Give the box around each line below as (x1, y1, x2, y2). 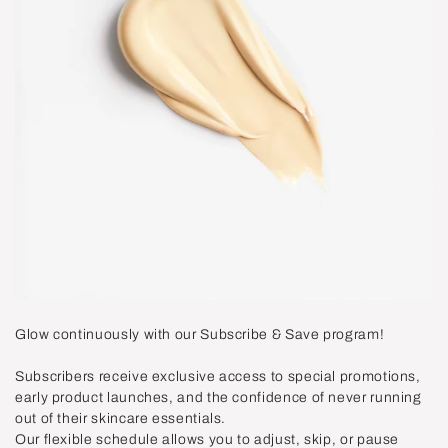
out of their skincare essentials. (15, 410, 227, 426)
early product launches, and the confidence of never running (15, 389, 422, 405)
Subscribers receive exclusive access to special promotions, (15, 368, 421, 384)
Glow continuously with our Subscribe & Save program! (15, 326, 385, 342)
